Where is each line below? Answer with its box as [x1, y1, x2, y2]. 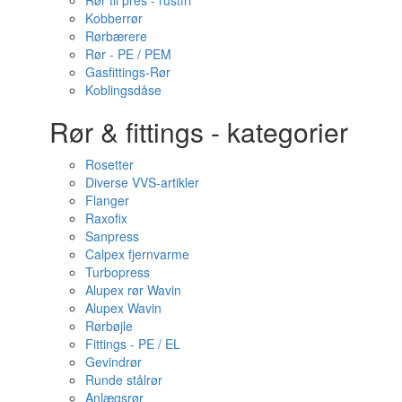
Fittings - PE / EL [85, 335, 180, 353]
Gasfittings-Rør [85, 63, 170, 81]
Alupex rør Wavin [85, 281, 181, 299]
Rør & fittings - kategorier [49, 112, 348, 151]
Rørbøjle [85, 317, 133, 335]
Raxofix [85, 209, 127, 227]
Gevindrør [85, 353, 142, 371]
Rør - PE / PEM [85, 45, 171, 63]
